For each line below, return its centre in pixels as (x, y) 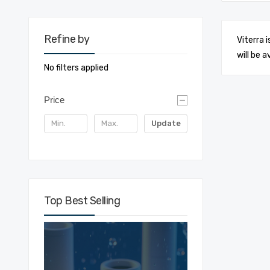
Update (166, 123)
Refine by (67, 39)
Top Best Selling (82, 200)
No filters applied (76, 68)
